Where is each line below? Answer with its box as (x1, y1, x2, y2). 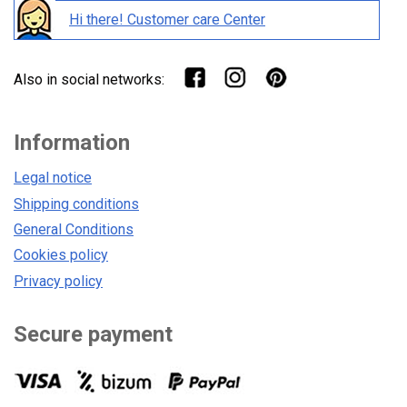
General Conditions (14, 220, 134, 238)
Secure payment (14, 321, 173, 347)
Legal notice (14, 169, 92, 187)
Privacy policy (14, 272, 103, 290)
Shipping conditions (14, 194, 139, 213)
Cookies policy (14, 246, 108, 264)
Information (14, 130, 130, 156)
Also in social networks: (14, 70, 164, 88)
